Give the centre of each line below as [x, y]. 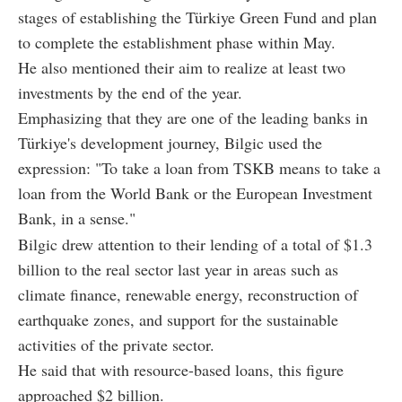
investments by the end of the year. [130, 92]
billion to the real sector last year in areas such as [178, 269]
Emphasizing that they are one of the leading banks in [193, 118]
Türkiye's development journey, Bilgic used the [170, 143]
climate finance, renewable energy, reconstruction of [188, 294]
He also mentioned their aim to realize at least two [182, 67]
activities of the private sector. [116, 345]
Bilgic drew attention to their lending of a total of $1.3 [195, 244]
